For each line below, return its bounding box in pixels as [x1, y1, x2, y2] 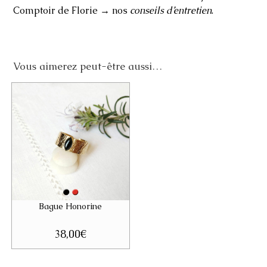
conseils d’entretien [130, 4, 212, 17]
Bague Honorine [39, 200, 103, 212]
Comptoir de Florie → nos [13, 4, 131, 17]
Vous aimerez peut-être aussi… [13, 59, 163, 73]
